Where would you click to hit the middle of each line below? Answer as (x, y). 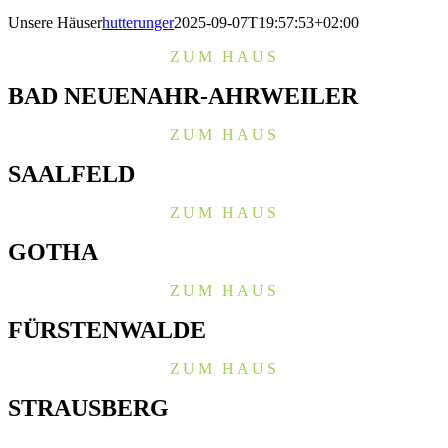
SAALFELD (71, 174)
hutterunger (138, 22)
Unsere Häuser (55, 22)
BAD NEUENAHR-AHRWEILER (183, 96)
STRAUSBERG (88, 408)
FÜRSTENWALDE (107, 330)
